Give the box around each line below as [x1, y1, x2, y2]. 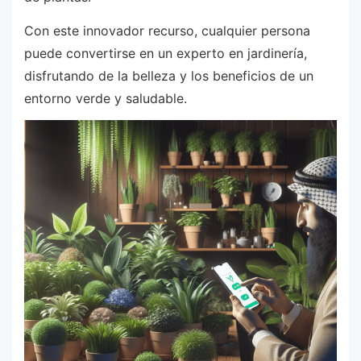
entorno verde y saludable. [24, 89, 187, 106]
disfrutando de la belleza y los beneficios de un [24, 67, 313, 84]
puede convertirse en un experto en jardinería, [24, 44, 307, 61]
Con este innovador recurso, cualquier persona [24, 22, 310, 39]
